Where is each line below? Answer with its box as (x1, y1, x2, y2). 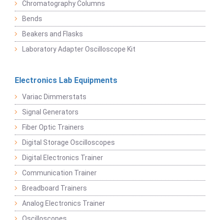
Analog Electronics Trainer (22, 199, 105, 208)
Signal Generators (22, 108, 79, 116)
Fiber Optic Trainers (22, 123, 84, 132)
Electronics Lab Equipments (15, 76, 117, 85)
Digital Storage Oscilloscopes (22, 138, 115, 147)
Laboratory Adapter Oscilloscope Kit (22, 45, 136, 54)
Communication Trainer (22, 169, 97, 177)
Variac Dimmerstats (22, 93, 86, 101)
